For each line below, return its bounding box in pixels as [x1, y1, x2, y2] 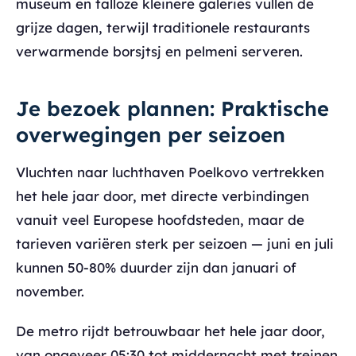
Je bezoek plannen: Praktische [16, 95, 329, 121]
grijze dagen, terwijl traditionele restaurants [16, 18, 310, 36]
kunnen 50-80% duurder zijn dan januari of [16, 258, 296, 276]
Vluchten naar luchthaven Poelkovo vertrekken [16, 163, 324, 180]
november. [16, 282, 84, 300]
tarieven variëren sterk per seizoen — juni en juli [16, 234, 334, 252]
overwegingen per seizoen [16, 121, 285, 147]
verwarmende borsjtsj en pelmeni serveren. [16, 42, 303, 60]
